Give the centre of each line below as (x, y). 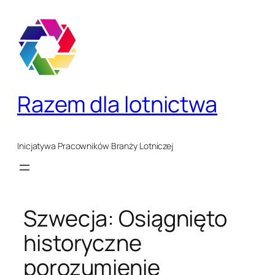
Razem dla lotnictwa (118, 104)
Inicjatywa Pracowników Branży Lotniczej (95, 145)
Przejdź (23, 12)
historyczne (83, 243)
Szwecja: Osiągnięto (126, 219)
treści (19, 42)
